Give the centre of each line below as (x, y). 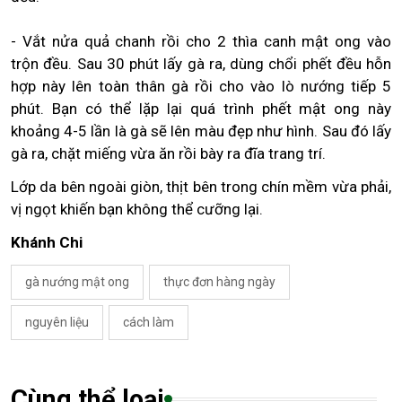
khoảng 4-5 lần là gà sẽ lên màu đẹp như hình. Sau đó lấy (201, 131)
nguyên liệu (57, 322)
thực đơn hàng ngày (219, 281)
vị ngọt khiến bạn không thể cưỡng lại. (137, 209)
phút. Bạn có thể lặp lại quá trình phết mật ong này (201, 108)
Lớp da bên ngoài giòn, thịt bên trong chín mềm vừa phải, (201, 186)
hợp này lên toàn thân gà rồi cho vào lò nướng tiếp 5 (201, 86)
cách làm (149, 322)
